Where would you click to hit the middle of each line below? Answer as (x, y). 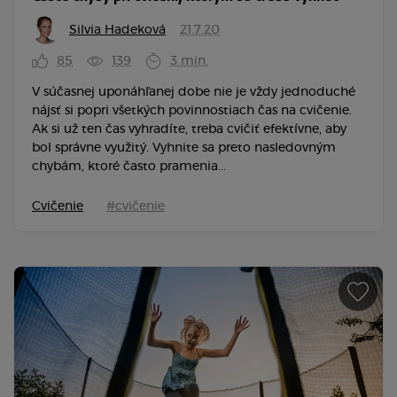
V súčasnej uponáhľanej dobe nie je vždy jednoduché (194, 92)
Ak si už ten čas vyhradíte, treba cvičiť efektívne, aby (189, 129)
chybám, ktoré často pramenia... (129, 166)
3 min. (189, 61)
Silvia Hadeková (117, 30)
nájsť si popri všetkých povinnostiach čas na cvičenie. (192, 110)
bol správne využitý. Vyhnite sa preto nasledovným (184, 148)
